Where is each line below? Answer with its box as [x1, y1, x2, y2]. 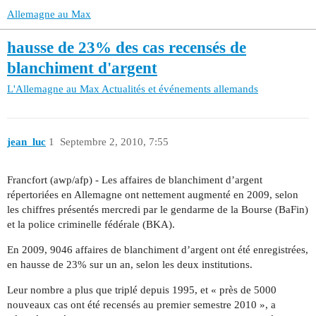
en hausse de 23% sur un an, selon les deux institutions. [7, 259, 253, 271]
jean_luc [7, 135, 46, 147]
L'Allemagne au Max [7, 83, 99, 95]
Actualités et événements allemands [102, 83, 258, 95]
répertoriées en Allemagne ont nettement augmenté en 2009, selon [7, 189, 298, 201]
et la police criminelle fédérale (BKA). [7, 219, 175, 231]
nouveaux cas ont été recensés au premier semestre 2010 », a [7, 299, 276, 311]
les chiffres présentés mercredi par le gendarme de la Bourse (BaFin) [7, 204, 308, 216]
